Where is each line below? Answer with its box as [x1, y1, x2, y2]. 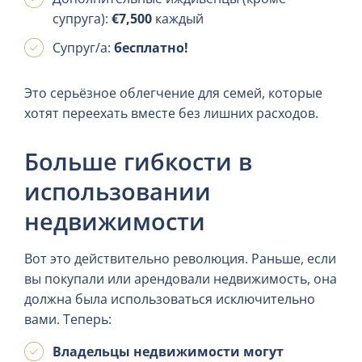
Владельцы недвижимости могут [53, 342, 284, 360]
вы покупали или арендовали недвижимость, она [24, 270, 337, 288]
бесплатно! [114, 39, 188, 57]
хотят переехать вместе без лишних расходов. [24, 103, 318, 122]
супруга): [53, 9, 112, 27]
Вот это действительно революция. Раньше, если [24, 250, 336, 268]
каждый [152, 9, 204, 27]
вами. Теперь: [24, 310, 112, 329]
